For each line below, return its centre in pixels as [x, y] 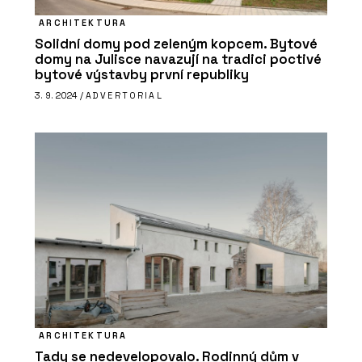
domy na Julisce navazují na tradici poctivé [178, 59]
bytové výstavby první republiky [142, 74]
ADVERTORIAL [124, 96]
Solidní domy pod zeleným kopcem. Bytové [176, 44]
